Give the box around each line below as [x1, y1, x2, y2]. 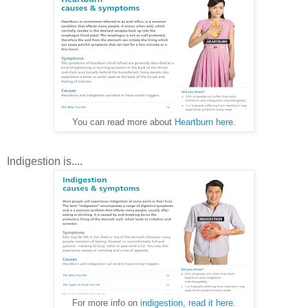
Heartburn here [175, 117, 233, 127]
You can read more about [72, 117, 175, 127]
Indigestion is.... [7, 155, 82, 168]
